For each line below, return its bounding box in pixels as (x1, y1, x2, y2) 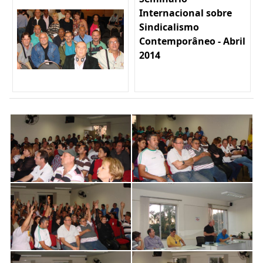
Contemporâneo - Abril (139, 34, 245, 48)
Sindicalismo (139, 20, 199, 33)
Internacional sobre (139, 6, 232, 19)
